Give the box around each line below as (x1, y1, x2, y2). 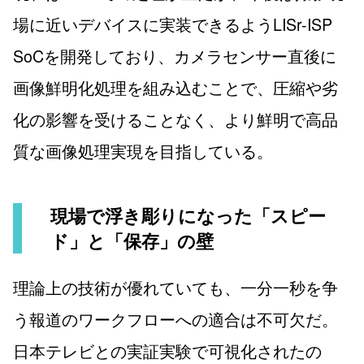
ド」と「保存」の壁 (50, 227, 214, 253)
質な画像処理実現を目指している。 (13, 139, 273, 163)
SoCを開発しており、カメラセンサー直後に (13, 44, 336, 68)
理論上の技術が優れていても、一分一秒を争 (13, 275, 338, 300)
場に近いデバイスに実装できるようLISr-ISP (13, 12, 332, 37)
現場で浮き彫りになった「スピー (50, 201, 327, 228)
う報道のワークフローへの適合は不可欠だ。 (13, 307, 338, 331)
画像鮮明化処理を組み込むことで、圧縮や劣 (13, 76, 338, 100)
